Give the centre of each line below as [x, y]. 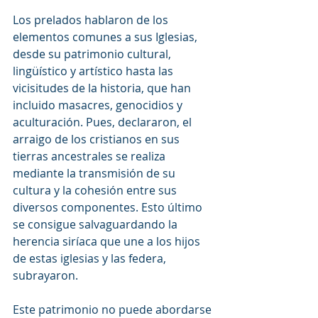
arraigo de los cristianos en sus [98, 139]
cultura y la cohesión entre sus [96, 190]
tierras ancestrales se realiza [91, 156]
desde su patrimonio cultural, [93, 54]
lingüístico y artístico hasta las [94, 71]
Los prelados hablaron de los [92, 20]
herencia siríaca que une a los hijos [108, 241]
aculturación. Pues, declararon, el [104, 122]
